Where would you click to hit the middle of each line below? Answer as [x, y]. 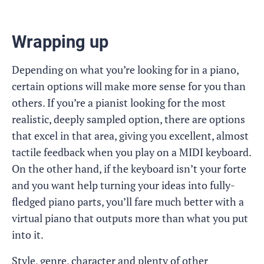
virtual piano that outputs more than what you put [130, 218]
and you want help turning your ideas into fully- [123, 185]
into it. [28, 235]
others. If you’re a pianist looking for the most [119, 103]
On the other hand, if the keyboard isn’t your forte [129, 169]
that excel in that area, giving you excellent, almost [130, 136]
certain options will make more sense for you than [129, 86]
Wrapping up [60, 42]
